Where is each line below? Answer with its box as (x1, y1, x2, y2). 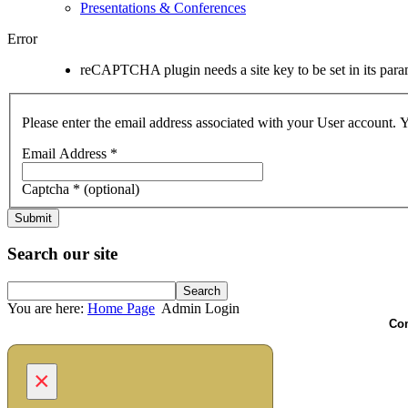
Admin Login (161, 301, 240, 317)
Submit (15, 210, 52, 225)
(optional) (84, 180, 139, 197)
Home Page (87, 301, 155, 317)
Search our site (7, 244, 117, 264)
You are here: (7, 301, 87, 317)
